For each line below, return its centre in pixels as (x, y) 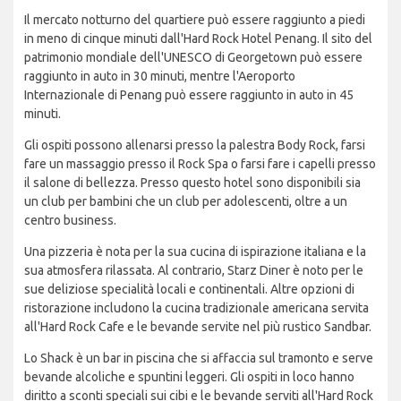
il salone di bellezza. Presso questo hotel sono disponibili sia (192, 183)
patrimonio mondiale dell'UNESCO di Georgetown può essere (193, 58)
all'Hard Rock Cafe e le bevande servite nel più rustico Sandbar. (198, 327)
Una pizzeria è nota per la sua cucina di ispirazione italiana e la (195, 252)
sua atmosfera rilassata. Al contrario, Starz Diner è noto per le (194, 271)
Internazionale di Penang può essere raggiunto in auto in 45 (189, 95)
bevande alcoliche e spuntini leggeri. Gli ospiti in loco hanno (189, 377)
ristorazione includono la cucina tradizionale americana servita (196, 308)
